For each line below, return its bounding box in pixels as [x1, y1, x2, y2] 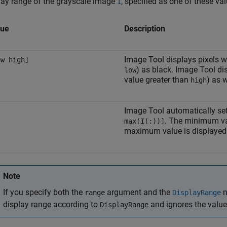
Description [124, 24, 165, 33]
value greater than [124, 75, 191, 85]
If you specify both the [3, 187, 85, 197]
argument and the [105, 187, 172, 197]
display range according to [3, 200, 100, 209]
